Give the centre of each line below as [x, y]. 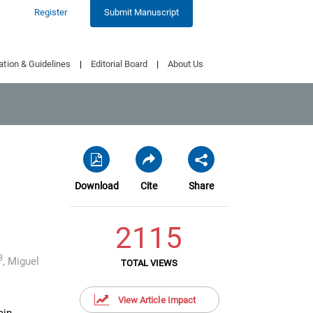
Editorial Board [119, 64]
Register [50, 12]
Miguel [23, 261]
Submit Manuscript [141, 12]
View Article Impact [157, 300]
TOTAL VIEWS [149, 263]
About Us [185, 64]
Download [97, 186]
